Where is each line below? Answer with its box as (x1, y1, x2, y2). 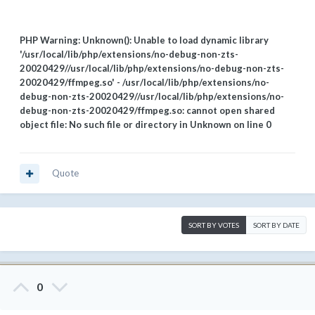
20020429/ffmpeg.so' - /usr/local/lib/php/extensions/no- (20, 77, 269, 89)
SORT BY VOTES (188, 221, 239, 230)
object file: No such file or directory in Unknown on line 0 (20, 119, 271, 131)
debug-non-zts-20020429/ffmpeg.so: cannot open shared (20, 105, 275, 117)
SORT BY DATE (253, 221, 300, 230)
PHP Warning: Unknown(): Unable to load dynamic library (20, 34, 269, 46)
